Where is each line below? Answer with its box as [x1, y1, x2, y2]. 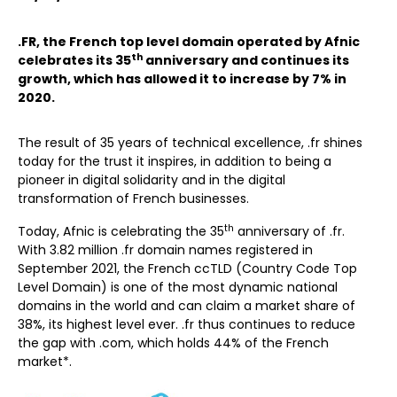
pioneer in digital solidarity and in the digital [18, 171, 285, 189]
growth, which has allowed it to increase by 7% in [18, 70, 346, 88]
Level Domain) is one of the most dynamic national [18, 278, 338, 296]
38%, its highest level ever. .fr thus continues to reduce [18, 315, 355, 333]
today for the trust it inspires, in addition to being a [18, 152, 331, 170]
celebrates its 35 [18, 51, 131, 69]
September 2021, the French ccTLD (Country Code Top [18, 260, 357, 277]
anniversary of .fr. [234, 222, 348, 240]
